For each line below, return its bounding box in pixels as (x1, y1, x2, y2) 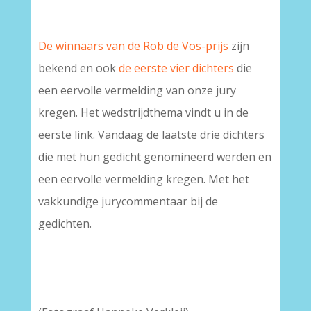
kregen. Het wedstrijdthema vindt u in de (37, 105, 249, 120)
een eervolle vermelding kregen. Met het (37, 171, 249, 187)
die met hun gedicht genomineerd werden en (37, 149, 271, 165)
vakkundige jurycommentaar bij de (37, 194, 218, 209)
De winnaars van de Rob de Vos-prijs (37, 38, 228, 53)
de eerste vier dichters (118, 60, 234, 76)
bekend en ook (37, 60, 119, 76)
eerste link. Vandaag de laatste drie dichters (37, 127, 264, 142)
